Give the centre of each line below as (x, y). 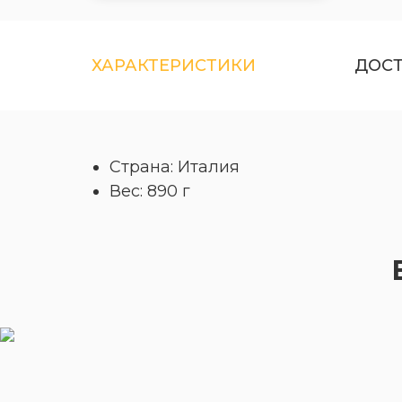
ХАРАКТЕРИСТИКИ (174, 66)
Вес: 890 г (150, 191)
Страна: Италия (175, 167)
